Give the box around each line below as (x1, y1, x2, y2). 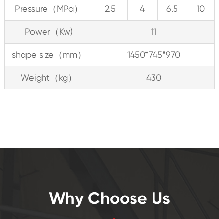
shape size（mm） (11, 49, 86, 60)
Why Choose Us (48, 188, 170, 208)
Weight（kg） (21, 72, 77, 83)
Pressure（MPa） (15, 3, 83, 14)
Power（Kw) (24, 26, 73, 37)
